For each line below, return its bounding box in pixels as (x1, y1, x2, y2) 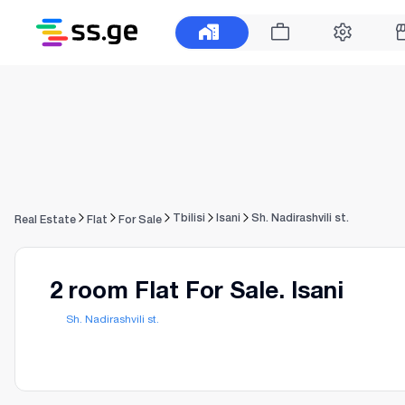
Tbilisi (173, 212, 205, 224)
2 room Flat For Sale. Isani (50, 276, 344, 304)
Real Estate (14, 212, 76, 226)
